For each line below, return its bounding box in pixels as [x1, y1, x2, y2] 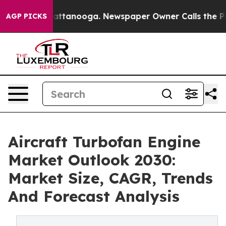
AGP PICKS [6, 12, 47, 21]
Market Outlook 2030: [8, 150, 176, 169]
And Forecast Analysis [8, 187, 180, 206]
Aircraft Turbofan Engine [8, 132, 200, 151]
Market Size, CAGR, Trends [8, 168, 213, 188]
